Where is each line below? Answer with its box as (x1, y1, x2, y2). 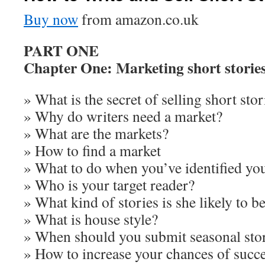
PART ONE (24, 39, 99, 62)
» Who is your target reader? (24, 174, 195, 195)
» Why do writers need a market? (24, 106, 222, 126)
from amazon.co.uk (78, 9, 199, 29)
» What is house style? (24, 209, 158, 229)
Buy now (24, 9, 78, 29)
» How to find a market (24, 140, 161, 160)
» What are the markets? (24, 123, 169, 143)
